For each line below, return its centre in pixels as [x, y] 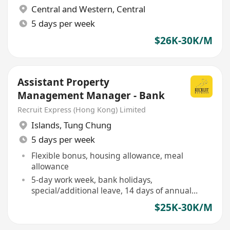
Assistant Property [64, 82]
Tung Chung [87, 125]
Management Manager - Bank [91, 96]
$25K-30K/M [183, 208]
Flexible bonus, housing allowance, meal [107, 155]
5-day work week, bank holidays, [92, 179]
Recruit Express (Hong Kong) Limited [82, 109]
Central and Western [72, 9]
